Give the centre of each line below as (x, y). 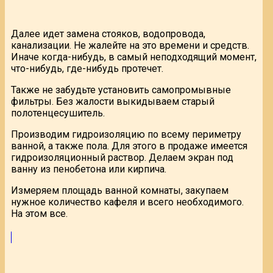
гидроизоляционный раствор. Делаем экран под (122, 157)
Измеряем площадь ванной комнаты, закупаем (120, 190)
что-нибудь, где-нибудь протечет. (87, 68)
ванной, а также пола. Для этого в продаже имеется (129, 146)
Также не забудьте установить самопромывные (121, 90)
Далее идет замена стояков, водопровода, (108, 34)
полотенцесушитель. (58, 113)
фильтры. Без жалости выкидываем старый (113, 101)
